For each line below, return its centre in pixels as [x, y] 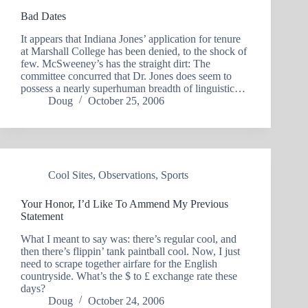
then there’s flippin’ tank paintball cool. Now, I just [130, 251]
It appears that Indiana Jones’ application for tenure [131, 38]
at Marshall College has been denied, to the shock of [134, 51]
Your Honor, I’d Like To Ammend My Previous [124, 203]
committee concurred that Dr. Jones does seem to [126, 76]
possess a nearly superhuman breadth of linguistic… [133, 88]
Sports [175, 175]
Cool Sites [70, 175]
